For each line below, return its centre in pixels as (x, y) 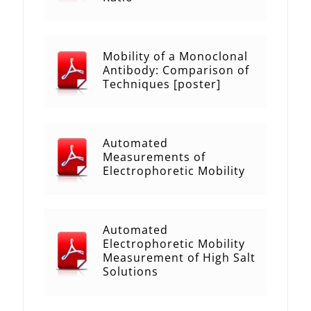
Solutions (131, 272)
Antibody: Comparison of (176, 70)
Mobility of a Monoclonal (175, 57)
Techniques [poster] (162, 84)
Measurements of (154, 157)
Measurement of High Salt (179, 258)
